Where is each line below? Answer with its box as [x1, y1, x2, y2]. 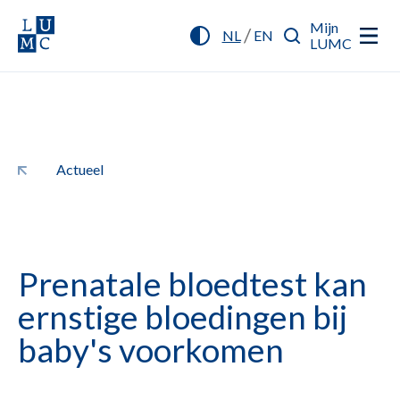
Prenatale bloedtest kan [18, 263, 367, 304]
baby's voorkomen [18, 329, 284, 370]
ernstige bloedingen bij [18, 296, 347, 337]
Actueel [56, 161, 104, 178]
